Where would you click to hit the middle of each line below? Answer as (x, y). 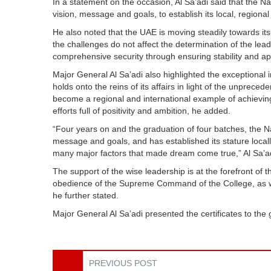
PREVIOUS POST (123, 263)
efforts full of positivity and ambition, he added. (142, 111)
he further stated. (86, 195)
